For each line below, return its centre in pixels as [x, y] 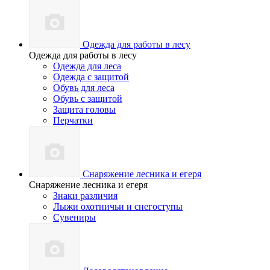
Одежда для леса [87, 66]
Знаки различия [85, 196]
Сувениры [74, 217]
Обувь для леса [84, 88]
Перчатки [73, 120]
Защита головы [84, 109]
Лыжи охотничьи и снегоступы [118, 206]
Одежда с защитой [91, 77]
